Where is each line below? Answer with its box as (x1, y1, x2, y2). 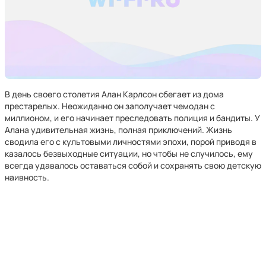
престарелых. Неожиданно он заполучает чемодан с (5, 100, 215, 112)
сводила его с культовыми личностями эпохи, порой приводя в (5, 136, 256, 147)
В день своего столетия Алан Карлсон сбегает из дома (5, 88, 224, 100)
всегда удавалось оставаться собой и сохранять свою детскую (5, 160, 261, 171)
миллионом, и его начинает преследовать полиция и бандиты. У (5, 112, 259, 123)
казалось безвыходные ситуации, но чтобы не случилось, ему (5, 148, 253, 159)
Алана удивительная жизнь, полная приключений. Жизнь (5, 124, 232, 135)
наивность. (5, 172, 49, 183)
